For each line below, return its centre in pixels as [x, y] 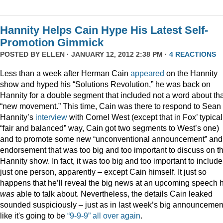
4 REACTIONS [193, 55]
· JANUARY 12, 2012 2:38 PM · [117, 55]
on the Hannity [191, 73]
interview [51, 117]
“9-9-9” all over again [104, 215]
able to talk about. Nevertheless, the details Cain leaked [113, 193]
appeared [147, 73]
